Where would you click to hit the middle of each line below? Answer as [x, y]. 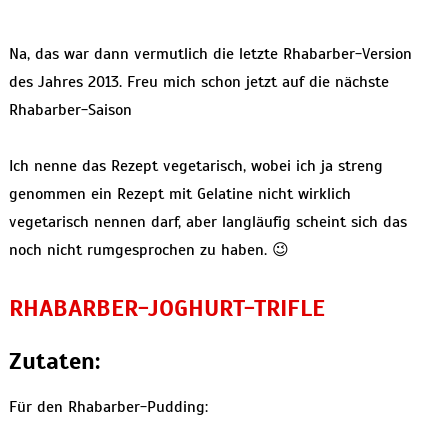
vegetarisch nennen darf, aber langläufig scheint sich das [207, 222]
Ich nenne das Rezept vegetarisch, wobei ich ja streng [195, 166]
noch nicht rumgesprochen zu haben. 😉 [148, 250]
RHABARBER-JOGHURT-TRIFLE [166, 308]
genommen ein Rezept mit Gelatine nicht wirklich [179, 194]
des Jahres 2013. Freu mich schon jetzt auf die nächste [198, 82]
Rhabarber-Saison [70, 110]
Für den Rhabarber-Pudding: [108, 407]
